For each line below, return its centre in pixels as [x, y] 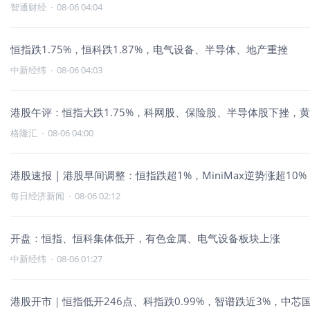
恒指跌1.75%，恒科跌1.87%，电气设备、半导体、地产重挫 [149, 49]
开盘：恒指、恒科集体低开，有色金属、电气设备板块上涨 [145, 238]
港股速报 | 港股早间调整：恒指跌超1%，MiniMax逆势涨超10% [158, 175]
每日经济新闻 [37, 196]
